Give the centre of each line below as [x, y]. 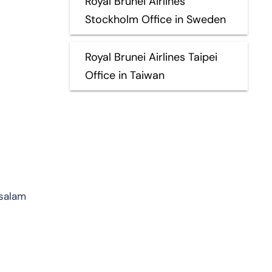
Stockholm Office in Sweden [155, 19]
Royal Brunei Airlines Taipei [151, 57]
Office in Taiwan [124, 75]
